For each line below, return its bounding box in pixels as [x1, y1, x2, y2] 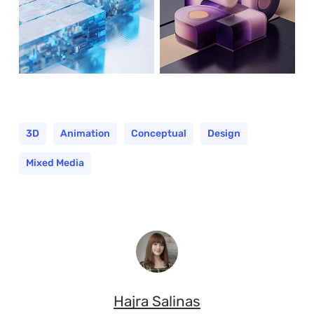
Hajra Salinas [113, 293, 200, 310]
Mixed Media [25, 157, 84, 170]
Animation [60, 128, 110, 140]
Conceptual [130, 128, 186, 140]
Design [207, 128, 240, 140]
